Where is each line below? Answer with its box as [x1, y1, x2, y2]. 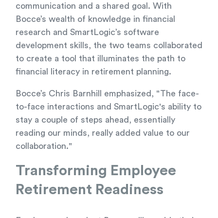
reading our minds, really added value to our [16, 128, 190, 138]
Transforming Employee [16, 163, 176, 179]
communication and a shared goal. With [16, 1, 172, 11]
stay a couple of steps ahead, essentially [16, 115, 175, 125]
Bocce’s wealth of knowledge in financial [16, 15, 175, 24]
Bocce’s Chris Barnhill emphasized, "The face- [16, 89, 199, 98]
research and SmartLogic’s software [16, 28, 159, 37]
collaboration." [16, 142, 72, 151]
